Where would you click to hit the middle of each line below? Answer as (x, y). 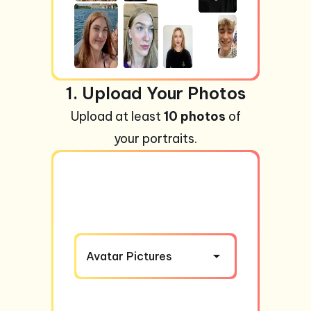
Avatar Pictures (129, 257)
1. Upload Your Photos (155, 93)
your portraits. (155, 139)
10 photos (194, 117)
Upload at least (117, 117)
